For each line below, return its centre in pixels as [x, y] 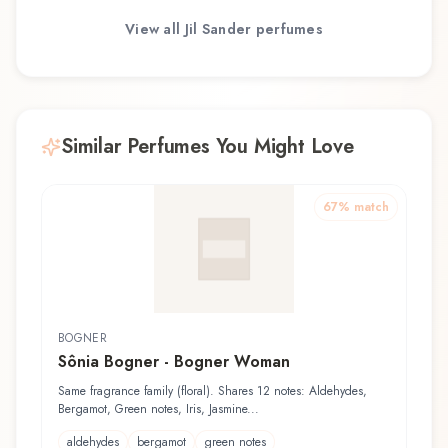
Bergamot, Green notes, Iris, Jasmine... [158, 408]
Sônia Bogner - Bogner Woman [174, 361]
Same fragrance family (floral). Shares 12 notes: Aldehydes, [212, 390]
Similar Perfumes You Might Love [207, 146]
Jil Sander [218, 29]
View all [155, 29]
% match [363, 206]
